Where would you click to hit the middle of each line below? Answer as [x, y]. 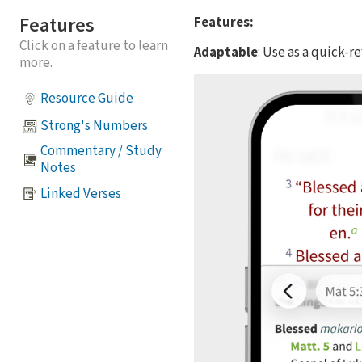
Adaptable [226, 52]
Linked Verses [81, 194]
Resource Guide [87, 98]
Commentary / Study [101, 152]
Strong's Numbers [94, 126]
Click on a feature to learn [94, 46]
